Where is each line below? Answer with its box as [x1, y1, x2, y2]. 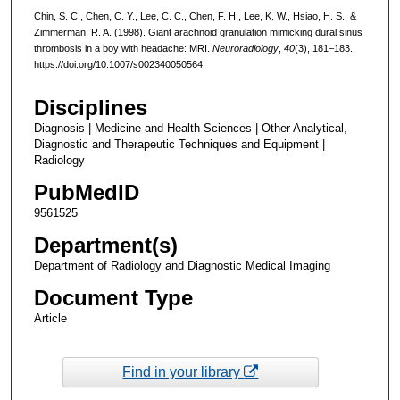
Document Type [33, 286, 193, 311]
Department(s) [33, 233, 178, 258]
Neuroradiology [212, 42, 279, 54]
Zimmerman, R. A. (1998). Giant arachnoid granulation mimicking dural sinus [33, 26, 362, 37]
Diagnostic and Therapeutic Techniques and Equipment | [33, 137, 325, 152]
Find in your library [122, 363, 245, 379]
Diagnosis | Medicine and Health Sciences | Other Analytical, [33, 121, 347, 136]
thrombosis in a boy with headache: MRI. [33, 42, 212, 54]
